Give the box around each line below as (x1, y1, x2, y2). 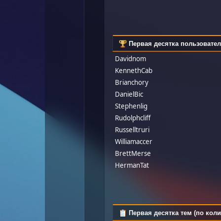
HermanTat (115, 160, 149, 170)
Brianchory (115, 77, 149, 87)
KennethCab (115, 66, 153, 75)
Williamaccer (115, 137, 153, 146)
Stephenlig (115, 101, 148, 110)
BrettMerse (115, 148, 151, 158)
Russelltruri (115, 125, 150, 134)
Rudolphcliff (115, 113, 151, 122)
